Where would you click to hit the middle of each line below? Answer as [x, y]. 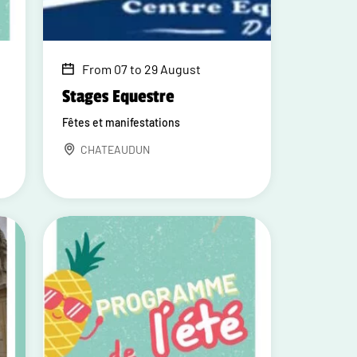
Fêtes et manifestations [122, 122]
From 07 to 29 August [142, 69]
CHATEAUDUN [116, 149]
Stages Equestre [119, 96]
